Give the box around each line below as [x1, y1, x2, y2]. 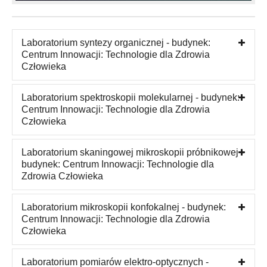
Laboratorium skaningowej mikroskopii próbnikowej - [21, 147, 244, 157]
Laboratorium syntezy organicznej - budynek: [21, 37, 210, 48]
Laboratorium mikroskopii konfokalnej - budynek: [21, 201, 226, 212]
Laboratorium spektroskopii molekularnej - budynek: [21, 92, 240, 103]
